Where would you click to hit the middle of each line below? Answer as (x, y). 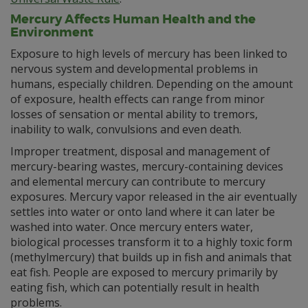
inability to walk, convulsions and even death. (126, 129)
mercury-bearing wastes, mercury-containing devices (147, 166)
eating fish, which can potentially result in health (135, 287)
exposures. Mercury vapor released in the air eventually (154, 197)
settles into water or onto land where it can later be (143, 212)
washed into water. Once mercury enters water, (132, 227)
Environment (52, 32)
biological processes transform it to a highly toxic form (151, 242)
